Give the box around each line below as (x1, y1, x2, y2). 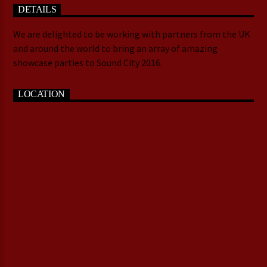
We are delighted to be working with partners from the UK (13, 27, 251, 40)
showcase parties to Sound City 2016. (13, 56, 163, 69)
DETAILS (18, 4, 57, 15)
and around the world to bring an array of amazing (13, 42, 218, 54)
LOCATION (18, 89, 65, 100)
